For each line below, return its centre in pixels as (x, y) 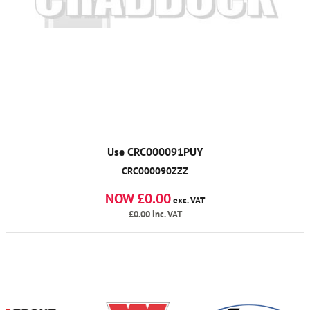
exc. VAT (188, 200)
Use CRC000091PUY (155, 151)
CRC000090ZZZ (155, 171)
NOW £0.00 (138, 198)
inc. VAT (166, 214)
